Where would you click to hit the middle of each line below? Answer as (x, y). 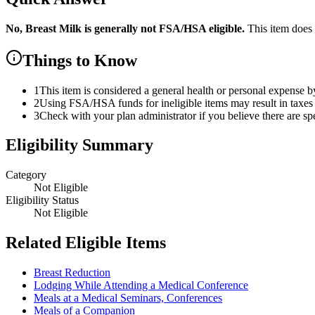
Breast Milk (53, 28)
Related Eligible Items (86, 243)
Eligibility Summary (79, 145)
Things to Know (80, 60)
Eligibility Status (42, 200)
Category (26, 175)
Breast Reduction (72, 273)
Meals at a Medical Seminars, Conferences (128, 298)
